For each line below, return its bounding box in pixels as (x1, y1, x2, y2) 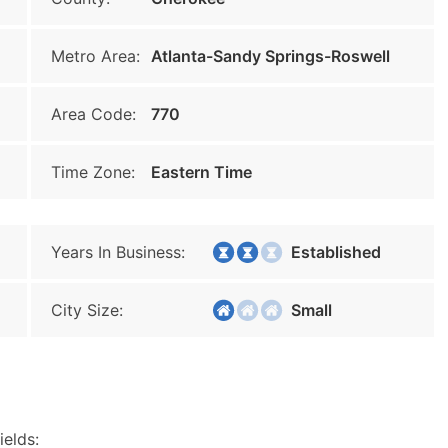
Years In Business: (51, 242, 185, 262)
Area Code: (51, 104, 136, 124)
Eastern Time (151, 162, 252, 182)
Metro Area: (51, 46, 140, 66)
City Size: (51, 300, 123, 320)
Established (279, 242, 381, 262)
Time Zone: (51, 162, 135, 182)
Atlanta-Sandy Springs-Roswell (151, 46, 390, 66)
